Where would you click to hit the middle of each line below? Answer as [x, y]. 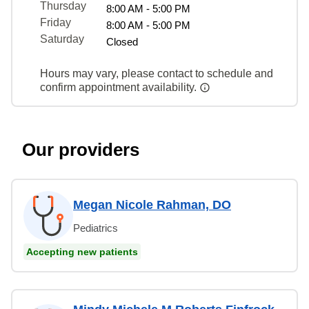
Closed [122, 41]
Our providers [81, 149]
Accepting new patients [82, 251]
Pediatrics [96, 228]
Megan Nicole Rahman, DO [152, 205]
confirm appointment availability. [120, 87]
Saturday [62, 39]
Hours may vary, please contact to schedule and [157, 73]
